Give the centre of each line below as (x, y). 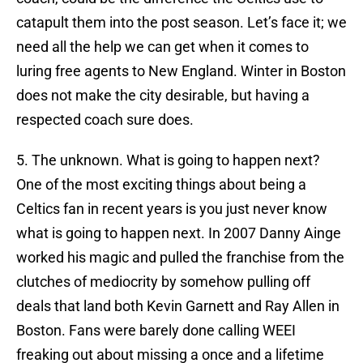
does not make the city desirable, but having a (163, 96)
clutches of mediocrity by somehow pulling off (163, 282)
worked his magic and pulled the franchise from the (180, 258)
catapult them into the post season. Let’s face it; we (181, 23)
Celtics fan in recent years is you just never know (172, 209)
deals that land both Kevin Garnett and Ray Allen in (178, 306)
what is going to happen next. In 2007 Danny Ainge (179, 233)
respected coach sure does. (105, 120)
